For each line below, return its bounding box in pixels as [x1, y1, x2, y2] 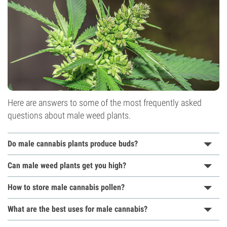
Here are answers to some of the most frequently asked [8, 97, 202, 108]
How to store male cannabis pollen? [8, 182, 125, 192]
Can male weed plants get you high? [8, 161, 126, 170]
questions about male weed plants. [8, 110, 131, 121]
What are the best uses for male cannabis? [8, 204, 147, 214]
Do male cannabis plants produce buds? [8, 139, 138, 148]
